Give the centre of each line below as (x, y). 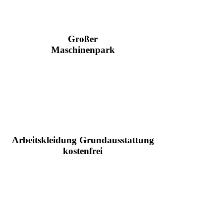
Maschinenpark (83, 50)
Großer (83, 39)
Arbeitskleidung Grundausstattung (83, 140)
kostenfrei (83, 151)
